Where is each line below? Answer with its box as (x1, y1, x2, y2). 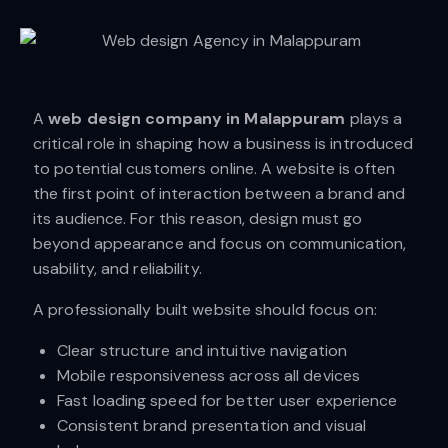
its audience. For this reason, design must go (33, 207, 363, 229)
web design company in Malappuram (48, 107, 346, 129)
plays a (345, 107, 403, 129)
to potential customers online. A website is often (33, 157, 395, 179)
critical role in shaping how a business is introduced (33, 132, 414, 154)
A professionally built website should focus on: (33, 298, 377, 320)
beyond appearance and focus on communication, (33, 232, 407, 254)
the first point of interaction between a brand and (33, 182, 406, 204)
